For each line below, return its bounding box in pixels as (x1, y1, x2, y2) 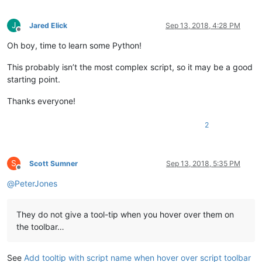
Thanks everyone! (7, 96, 75, 106)
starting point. (7, 74, 60, 85)
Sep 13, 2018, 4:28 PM (166, 21, 240, 30)
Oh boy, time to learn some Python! (7, 40, 142, 51)
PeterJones (15, 178, 57, 189)
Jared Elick (29, 21, 67, 30)
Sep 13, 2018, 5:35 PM (166, 159, 240, 168)
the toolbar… (16, 222, 64, 232)
